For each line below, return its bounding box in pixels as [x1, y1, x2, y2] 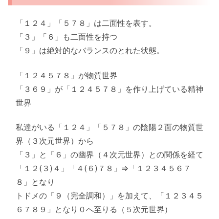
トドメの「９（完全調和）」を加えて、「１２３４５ [16, 190, 203, 200]
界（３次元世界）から [16, 135, 94, 146]
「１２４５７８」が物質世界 [16, 70, 117, 80]
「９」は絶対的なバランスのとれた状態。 [16, 45, 164, 56]
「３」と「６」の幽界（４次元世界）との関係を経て [16, 149, 203, 159]
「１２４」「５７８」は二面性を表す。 [16, 18, 156, 28]
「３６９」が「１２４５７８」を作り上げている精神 [16, 84, 203, 94]
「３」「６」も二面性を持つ [16, 32, 117, 42]
